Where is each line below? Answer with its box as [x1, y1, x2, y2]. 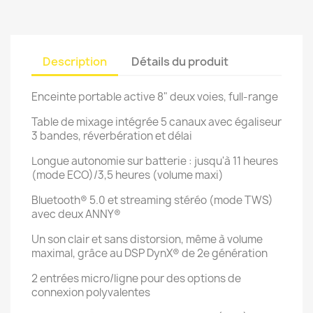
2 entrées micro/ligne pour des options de [31, 271, 241, 286]
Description [43, 54, 107, 69]
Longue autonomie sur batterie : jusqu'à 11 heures [31, 154, 278, 168]
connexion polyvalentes [31, 285, 150, 300]
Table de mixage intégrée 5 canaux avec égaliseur [31, 115, 282, 129]
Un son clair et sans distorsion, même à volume [31, 232, 263, 247]
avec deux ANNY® [31, 207, 121, 221]
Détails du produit [131, 54, 229, 69]
